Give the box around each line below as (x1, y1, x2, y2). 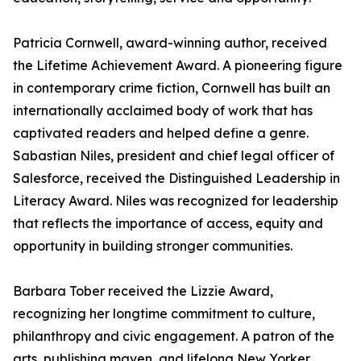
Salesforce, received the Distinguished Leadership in (13, 170, 340, 187)
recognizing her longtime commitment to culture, (13, 305, 315, 322)
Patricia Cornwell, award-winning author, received (13, 35, 327, 52)
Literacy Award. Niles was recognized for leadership (13, 193, 338, 210)
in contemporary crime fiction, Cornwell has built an (13, 80, 330, 97)
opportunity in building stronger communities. (13, 238, 293, 255)
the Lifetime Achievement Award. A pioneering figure (13, 57, 342, 74)
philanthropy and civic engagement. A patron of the (13, 328, 334, 345)
